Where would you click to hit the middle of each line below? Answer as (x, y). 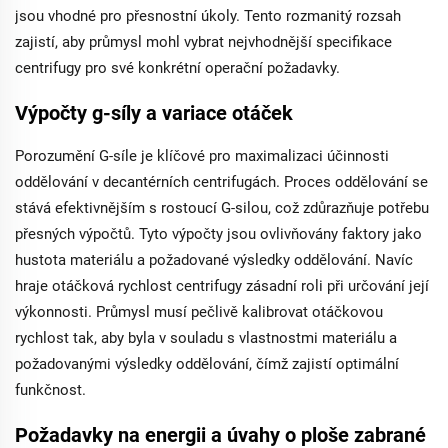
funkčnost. (50, 390)
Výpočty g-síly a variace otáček (154, 113)
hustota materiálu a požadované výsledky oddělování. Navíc (214, 260)
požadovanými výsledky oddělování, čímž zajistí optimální (207, 364)
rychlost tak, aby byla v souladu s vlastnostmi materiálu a (206, 338)
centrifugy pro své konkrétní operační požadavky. (177, 68)
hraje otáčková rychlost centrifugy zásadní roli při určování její (222, 286)
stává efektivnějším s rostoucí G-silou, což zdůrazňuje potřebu (222, 208)
